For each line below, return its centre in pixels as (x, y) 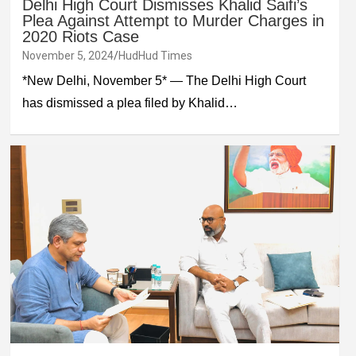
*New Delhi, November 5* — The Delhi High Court (164, 81)
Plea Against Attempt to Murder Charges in (173, 21)
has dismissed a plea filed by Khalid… (130, 103)
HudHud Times (155, 56)
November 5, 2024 (68, 56)
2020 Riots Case (80, 37)
